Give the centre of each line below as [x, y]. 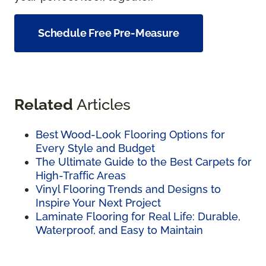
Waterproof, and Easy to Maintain [119, 230]
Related [44, 104]
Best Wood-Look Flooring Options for [130, 134]
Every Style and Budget [95, 148]
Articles [102, 104]
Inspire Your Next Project [98, 202]
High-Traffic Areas [81, 175]
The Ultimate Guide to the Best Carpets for [144, 161]
